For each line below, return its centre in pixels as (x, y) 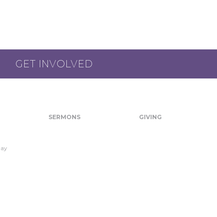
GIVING (151, 117)
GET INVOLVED (54, 64)
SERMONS (64, 117)
